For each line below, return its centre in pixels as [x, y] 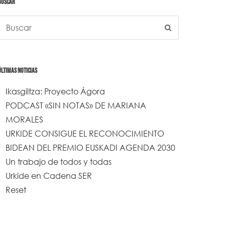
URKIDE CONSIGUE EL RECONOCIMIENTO [85, 133]
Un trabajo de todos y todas [59, 161]
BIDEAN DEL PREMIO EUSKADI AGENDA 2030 [90, 147]
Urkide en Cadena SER [49, 176]
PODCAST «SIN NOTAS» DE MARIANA [76, 105]
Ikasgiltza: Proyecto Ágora [55, 91]
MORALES [24, 119]
